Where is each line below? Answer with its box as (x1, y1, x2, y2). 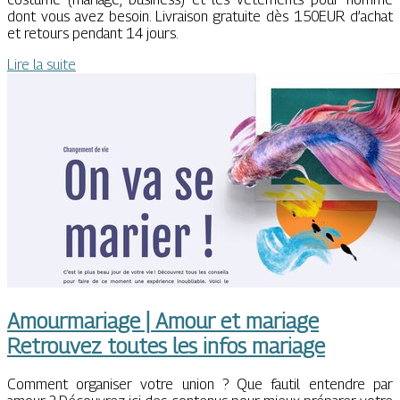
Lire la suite (7, 55, 76, 73)
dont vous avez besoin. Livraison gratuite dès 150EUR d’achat (7, 7, 393, 25)
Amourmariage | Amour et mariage (7, 308, 319, 334)
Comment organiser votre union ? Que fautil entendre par (7, 376, 393, 394)
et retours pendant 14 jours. (7, 24, 179, 42)
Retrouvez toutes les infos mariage (7, 333, 325, 359)
